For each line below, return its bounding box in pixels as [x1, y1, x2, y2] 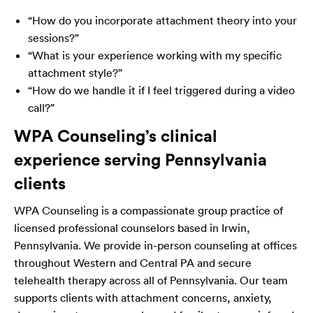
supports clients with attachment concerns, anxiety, [14, 290, 272, 305]
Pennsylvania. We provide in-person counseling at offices [14, 238, 297, 252]
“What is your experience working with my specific [28, 48, 282, 62]
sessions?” [28, 30, 79, 45]
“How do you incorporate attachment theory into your [28, 13, 297, 27]
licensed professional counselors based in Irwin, [14, 220, 250, 235]
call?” [28, 100, 54, 115]
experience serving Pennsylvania [14, 148, 267, 170]
